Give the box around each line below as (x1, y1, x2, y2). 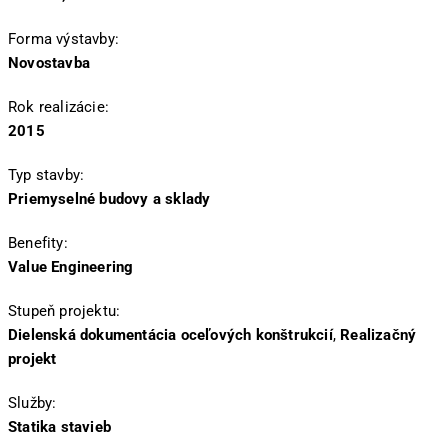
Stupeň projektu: (8, 302, 121, 321)
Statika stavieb (8, 418, 111, 437)
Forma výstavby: (8, 30, 119, 49)
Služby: (8, 394, 57, 413)
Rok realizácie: (8, 98, 109, 117)
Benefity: (8, 234, 68, 253)
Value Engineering (8, 258, 134, 277)
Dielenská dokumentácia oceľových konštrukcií (8, 326, 333, 345)
